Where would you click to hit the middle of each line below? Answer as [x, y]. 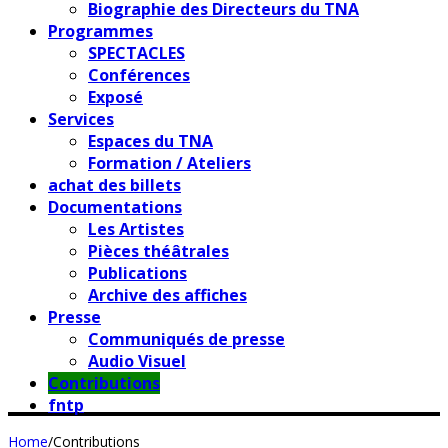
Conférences [139, 74]
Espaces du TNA [150, 140]
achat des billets [114, 184]
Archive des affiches [167, 294]
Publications [137, 272]
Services [81, 118]
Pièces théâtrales [158, 250]
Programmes [100, 30]
